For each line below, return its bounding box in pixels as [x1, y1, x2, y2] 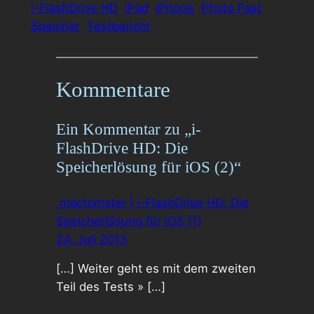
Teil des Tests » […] [55, 280, 165, 294]
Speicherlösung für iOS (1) [55, 213, 202, 228]
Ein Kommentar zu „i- [55, 120, 201, 139]
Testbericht [86, 19, 150, 34]
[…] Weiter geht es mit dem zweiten [55, 261, 256, 276]
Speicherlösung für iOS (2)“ [55, 158, 241, 177]
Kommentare [55, 76, 170, 102]
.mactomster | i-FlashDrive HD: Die [55, 195, 249, 210]
